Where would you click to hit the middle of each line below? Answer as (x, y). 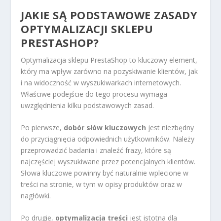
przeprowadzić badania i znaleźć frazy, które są (96, 150)
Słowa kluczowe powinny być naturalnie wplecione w (105, 173)
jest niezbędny (170, 127)
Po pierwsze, (42, 127)
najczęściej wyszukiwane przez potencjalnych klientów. (108, 161)
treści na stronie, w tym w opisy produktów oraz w (102, 184)
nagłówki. (36, 195)
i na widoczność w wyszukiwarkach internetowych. (101, 82)
